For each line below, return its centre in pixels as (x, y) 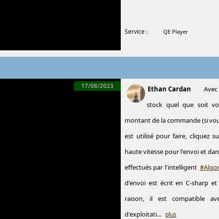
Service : (136, 32)
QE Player (176, 32)
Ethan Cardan (170, 89)
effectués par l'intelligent (162, 167)
